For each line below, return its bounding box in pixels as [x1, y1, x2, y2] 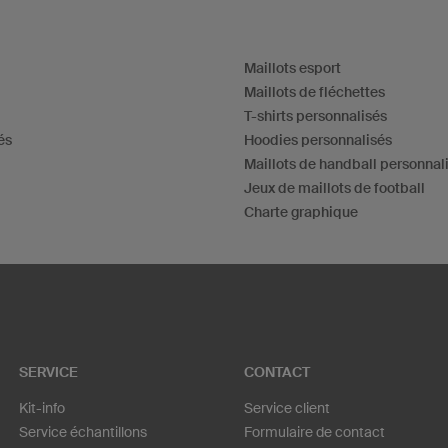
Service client [244, 400, 330, 417]
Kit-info [19, 400, 65, 417]
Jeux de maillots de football [244, 179, 425, 196]
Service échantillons [19, 424, 147, 441]
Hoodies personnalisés [244, 131, 392, 148]
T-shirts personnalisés [244, 107, 387, 124]
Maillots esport [244, 59, 341, 76]
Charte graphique [244, 203, 358, 220]
